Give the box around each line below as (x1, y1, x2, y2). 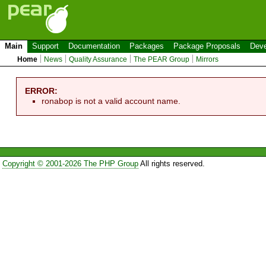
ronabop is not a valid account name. (42, 96, 181, 106)
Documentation (68, 42, 120, 50)
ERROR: (25, 85, 58, 96)
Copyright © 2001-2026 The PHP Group (2, 159, 138, 169)
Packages (129, 42, 164, 50)
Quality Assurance (69, 55, 128, 64)
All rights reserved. (138, 159, 205, 169)
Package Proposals (173, 42, 240, 50)
